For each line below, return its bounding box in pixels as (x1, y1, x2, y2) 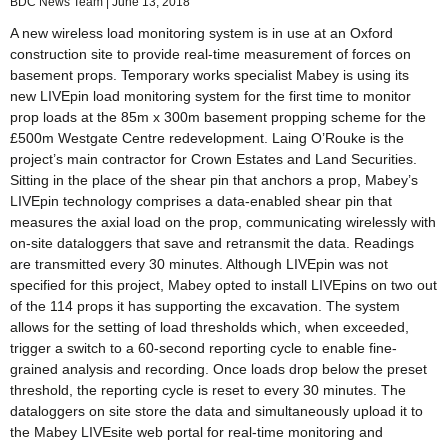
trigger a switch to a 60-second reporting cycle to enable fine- (10, 340, 397, 357)
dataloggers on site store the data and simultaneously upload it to (10, 403, 423, 420)
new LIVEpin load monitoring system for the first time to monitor (10, 88, 411, 105)
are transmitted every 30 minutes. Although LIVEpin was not (10, 256, 388, 273)
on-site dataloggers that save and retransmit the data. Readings (10, 235, 414, 252)
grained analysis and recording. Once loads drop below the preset (10, 361, 427, 378)
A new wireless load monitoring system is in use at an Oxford (10, 25, 393, 42)
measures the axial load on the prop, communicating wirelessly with (10, 214, 436, 231)
